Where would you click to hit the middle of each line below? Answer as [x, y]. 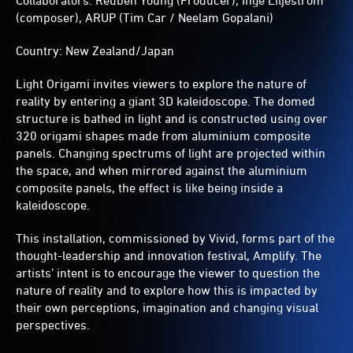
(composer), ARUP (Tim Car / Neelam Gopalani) [145, 18]
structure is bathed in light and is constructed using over [172, 119]
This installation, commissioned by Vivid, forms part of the [175, 238]
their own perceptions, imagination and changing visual [167, 308]
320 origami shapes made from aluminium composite [163, 136]
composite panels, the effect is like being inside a [149, 188]
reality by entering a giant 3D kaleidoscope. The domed [165, 101]
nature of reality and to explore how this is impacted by [167, 290]
